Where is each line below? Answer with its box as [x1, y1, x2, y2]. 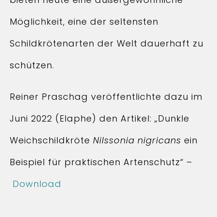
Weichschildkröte [10, 134, 93, 146]
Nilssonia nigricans [93, 134, 181, 146]
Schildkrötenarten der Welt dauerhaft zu [10, 37, 203, 49]
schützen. [10, 59, 54, 71]
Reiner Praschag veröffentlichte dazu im [10, 91, 202, 103]
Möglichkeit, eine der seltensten [10, 15, 158, 28]
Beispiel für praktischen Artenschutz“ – [10, 156, 192, 168]
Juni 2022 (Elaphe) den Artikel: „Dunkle [10, 112, 189, 124]
